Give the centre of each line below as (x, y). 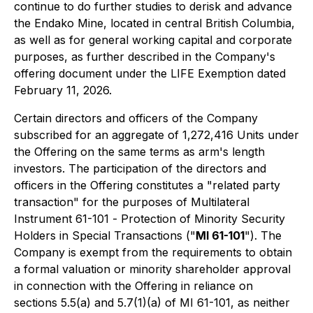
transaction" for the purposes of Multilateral (132, 202)
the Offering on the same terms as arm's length (139, 152)
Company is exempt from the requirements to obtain (153, 252)
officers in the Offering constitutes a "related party (147, 185)
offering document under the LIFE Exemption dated (150, 73)
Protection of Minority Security (203, 219)
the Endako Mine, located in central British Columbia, (154, 23)
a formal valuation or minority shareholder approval (152, 269)
